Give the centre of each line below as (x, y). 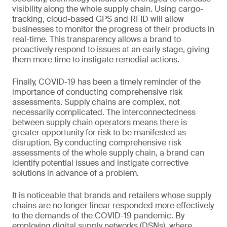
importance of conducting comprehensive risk (97, 92)
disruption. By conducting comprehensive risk (97, 143)
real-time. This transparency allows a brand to (97, 39)
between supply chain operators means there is (100, 122)
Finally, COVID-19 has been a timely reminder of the (106, 82)
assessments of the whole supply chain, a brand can (108, 153)
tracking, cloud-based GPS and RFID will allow (98, 19)
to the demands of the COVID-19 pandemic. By (98, 216)
